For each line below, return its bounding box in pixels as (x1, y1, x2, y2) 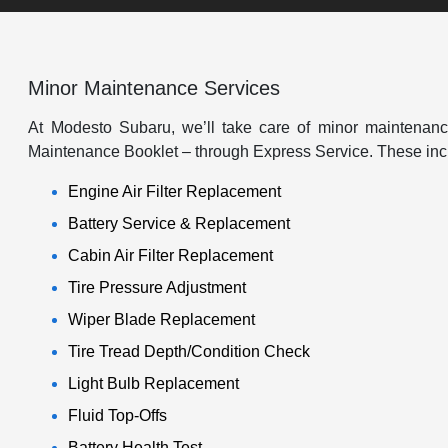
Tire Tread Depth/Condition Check (68, 342, 311, 360)
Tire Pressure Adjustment (68, 278, 247, 296)
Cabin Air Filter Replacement (68, 246, 274, 264)
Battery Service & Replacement (68, 214, 291, 232)
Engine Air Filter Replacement (68, 182, 282, 200)
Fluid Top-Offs (68, 406, 168, 424)
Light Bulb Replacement (68, 374, 240, 392)
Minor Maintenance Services (28, 76, 281, 99)
